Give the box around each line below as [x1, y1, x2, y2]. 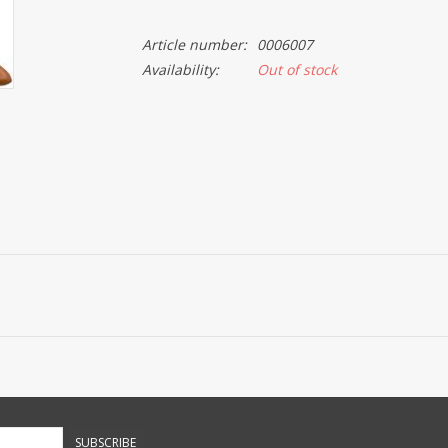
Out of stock [256, 60, 337, 79]
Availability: [141, 60, 219, 79]
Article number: [141, 35, 247, 54]
